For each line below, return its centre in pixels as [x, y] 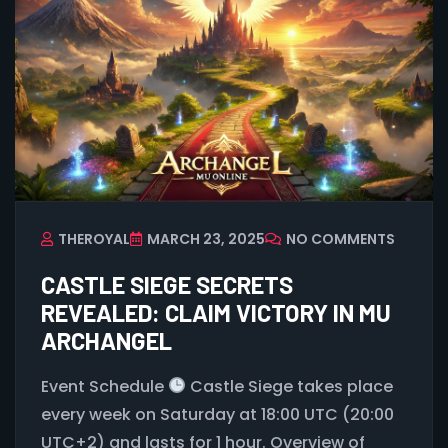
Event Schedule [104, 386]
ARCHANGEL [106, 340]
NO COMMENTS [340, 238]
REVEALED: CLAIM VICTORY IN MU [216, 312]
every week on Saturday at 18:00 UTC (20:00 [217, 414]
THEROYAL [94, 238]
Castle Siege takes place [290, 386]
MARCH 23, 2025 [206, 238]
